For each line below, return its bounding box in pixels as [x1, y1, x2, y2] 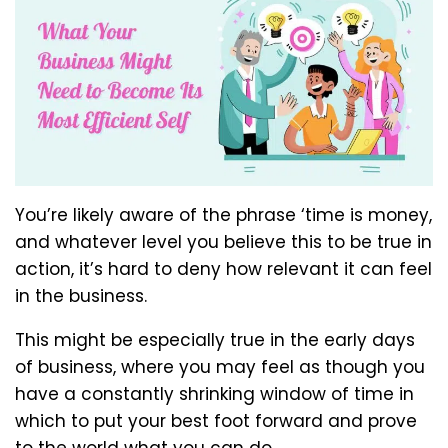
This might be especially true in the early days [15, 328, 415, 353]
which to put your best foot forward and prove [15, 409, 417, 434]
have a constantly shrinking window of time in [15, 382, 414, 407]
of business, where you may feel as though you [15, 355, 425, 380]
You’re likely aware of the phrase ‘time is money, [15, 203, 432, 228]
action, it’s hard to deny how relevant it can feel [15, 257, 432, 282]
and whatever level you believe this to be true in [15, 230, 432, 255]
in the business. [15, 284, 147, 309]
